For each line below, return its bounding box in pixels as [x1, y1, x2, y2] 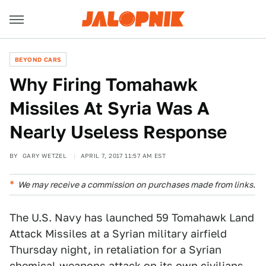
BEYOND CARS [15, 56, 62, 63]
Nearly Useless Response [9, 121, 227, 142]
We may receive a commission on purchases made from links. [18, 180, 255, 189]
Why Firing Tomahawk [9, 74, 198, 95]
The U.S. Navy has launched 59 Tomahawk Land [9, 211, 254, 224]
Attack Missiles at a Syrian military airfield [9, 227, 227, 240]
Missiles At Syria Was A [9, 97, 210, 119]
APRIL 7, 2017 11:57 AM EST [80, 152, 166, 159]
